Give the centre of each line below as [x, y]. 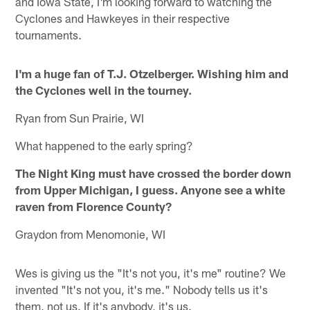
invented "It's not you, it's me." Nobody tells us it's [142, 290]
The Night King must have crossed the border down [154, 173]
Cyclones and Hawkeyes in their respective [123, 18]
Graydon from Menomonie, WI [91, 234]
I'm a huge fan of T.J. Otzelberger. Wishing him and [152, 74]
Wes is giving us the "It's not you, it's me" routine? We [151, 273]
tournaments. [49, 35]
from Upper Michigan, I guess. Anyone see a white [151, 190]
